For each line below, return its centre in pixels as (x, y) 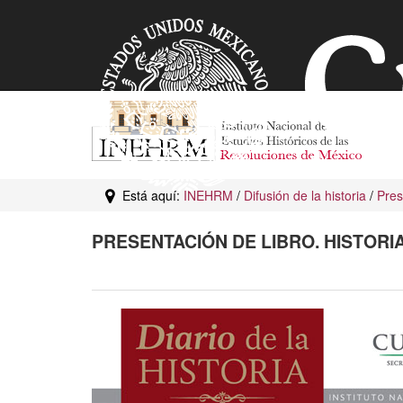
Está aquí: (149, 195)
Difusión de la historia (305, 195)
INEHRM (208, 195)
